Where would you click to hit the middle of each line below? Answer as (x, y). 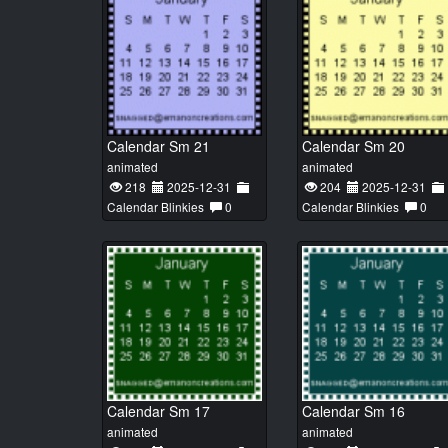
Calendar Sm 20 (353, 146)
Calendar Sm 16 (353, 411)
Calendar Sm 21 (158, 146)
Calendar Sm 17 (158, 411)
